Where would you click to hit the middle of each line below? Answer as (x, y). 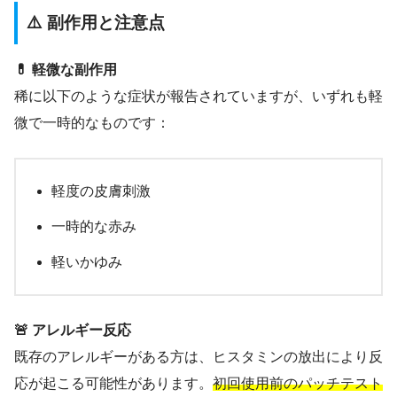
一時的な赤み (94, 226)
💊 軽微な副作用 (66, 69)
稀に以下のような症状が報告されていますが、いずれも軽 (198, 96)
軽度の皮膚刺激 (101, 191)
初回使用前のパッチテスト (298, 383)
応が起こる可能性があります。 (113, 383)
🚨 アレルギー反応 (73, 330)
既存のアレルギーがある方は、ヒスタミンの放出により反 (198, 356)
